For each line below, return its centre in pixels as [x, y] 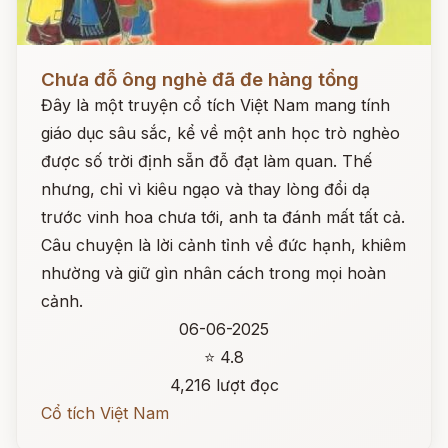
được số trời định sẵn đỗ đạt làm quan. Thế [206, 161]
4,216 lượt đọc [224, 385]
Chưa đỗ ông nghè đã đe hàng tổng [200, 79]
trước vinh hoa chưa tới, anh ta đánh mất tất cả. [223, 217]
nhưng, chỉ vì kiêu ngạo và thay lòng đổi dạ [205, 189]
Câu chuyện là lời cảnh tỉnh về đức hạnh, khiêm [223, 245]
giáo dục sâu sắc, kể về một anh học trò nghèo [220, 133]
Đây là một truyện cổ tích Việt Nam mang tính [215, 105]
